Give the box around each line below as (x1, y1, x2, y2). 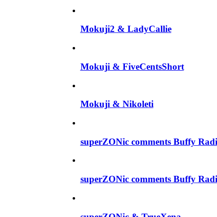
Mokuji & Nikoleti (80, 99, 154, 109)
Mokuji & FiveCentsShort (80, 61, 184, 72)
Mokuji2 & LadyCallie (80, 24, 171, 34)
